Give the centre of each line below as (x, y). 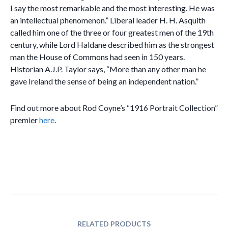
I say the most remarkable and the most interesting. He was (112, 8)
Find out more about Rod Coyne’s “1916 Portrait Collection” (114, 108)
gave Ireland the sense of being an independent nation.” (104, 81)
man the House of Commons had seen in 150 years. (97, 57)
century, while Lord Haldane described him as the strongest (112, 45)
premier (25, 120)
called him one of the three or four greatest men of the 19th (112, 32)
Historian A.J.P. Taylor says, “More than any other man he (108, 69)
